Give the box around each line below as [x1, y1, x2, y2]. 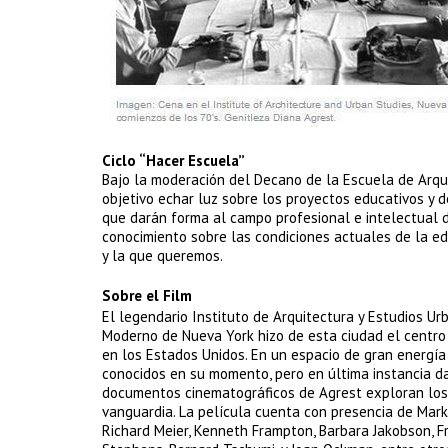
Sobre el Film [102, 286, 192, 305]
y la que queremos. [102, 246, 223, 265]
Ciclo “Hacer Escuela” [102, 151, 245, 170]
